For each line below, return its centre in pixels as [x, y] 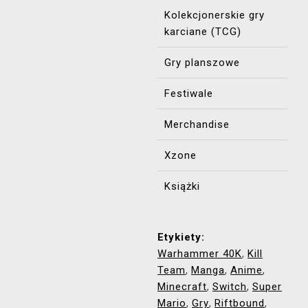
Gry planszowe [202, 63]
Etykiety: [181, 237]
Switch [230, 287]
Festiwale [189, 93]
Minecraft [182, 287]
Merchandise [197, 124]
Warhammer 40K [200, 254]
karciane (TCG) [203, 32]
